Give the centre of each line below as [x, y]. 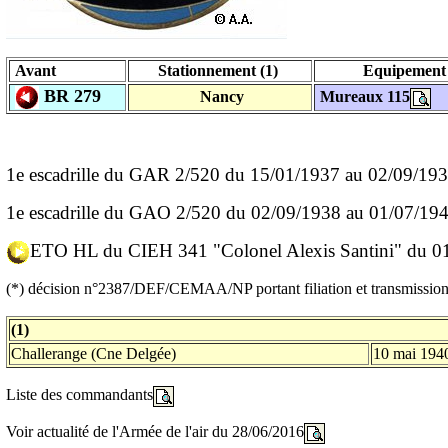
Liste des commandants [79, 394]
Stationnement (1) [220, 70]
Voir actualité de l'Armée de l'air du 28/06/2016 [155, 431]
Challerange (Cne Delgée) [93, 353]
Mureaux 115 [363, 96]
